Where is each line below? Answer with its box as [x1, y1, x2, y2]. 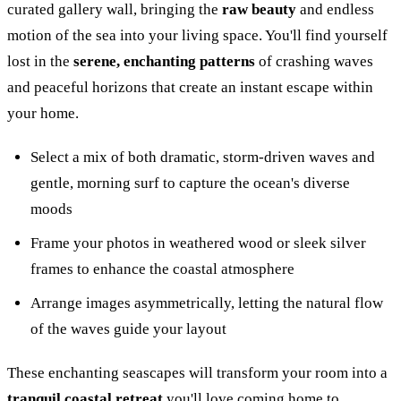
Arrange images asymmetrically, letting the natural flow [30, 294, 383, 312]
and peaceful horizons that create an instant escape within [7, 79, 373, 97]
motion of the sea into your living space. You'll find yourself [7, 27, 388, 45]
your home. [7, 105, 79, 123]
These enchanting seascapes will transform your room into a [7, 364, 388, 382]
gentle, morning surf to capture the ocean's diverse [30, 175, 350, 192]
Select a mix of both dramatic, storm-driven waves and [30, 149, 375, 166]
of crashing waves [255, 53, 373, 71]
